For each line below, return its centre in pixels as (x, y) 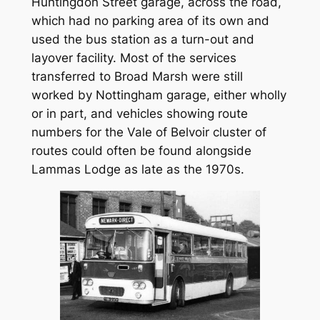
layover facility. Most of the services (134, 58)
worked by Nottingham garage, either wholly (159, 95)
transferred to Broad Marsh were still (137, 77)
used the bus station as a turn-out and (142, 40)
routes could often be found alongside (141, 151)
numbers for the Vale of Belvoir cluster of (149, 132)
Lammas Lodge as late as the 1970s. (137, 170)
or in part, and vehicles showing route (139, 114)
